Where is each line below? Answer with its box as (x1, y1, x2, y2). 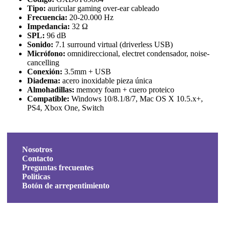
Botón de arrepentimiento (22, 181, 109, 190)
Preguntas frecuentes (22, 163, 95, 172)
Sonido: (27, 40, 53, 49)
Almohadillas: (27, 85, 74, 94)
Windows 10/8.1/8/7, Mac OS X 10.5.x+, (69, 94, 203, 103)
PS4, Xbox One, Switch (27, 103, 104, 112)
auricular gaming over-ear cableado (46, 4, 159, 13)
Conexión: (27, 67, 62, 76)
